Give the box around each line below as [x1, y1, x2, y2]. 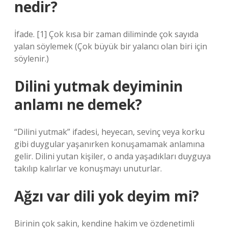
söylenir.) [14, 53, 49, 64]
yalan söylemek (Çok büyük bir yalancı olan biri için [14, 41, 207, 52]
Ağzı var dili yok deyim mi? [14, 186, 199, 206]
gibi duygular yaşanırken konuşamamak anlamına [14, 138, 205, 150]
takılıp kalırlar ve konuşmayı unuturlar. [14, 163, 162, 174]
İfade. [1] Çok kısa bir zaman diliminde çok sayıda [14, 28, 198, 40]
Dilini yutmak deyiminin [14, 76, 183, 96]
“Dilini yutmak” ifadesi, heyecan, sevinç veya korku [14, 126, 205, 137]
